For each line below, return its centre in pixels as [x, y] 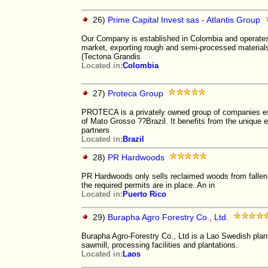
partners [95, 130]
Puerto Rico [144, 194]
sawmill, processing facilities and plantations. [160, 245]
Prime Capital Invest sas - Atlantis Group [184, 20]
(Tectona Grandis [111, 57]
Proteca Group [135, 93]
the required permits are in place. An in [148, 185]
